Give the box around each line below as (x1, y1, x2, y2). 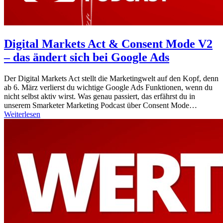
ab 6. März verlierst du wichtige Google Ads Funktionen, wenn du (4, 83, 213, 92)
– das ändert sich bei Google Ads (4, 50, 169, 64)
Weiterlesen (4, 110, 40, 118)
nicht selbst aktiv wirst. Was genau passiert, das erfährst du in (4, 92, 195, 101)
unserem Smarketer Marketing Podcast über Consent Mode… (4, 101, 197, 110)
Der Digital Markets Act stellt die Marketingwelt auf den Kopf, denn (4, 74, 219, 83)
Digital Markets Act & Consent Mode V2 (4, 37, 213, 50)
